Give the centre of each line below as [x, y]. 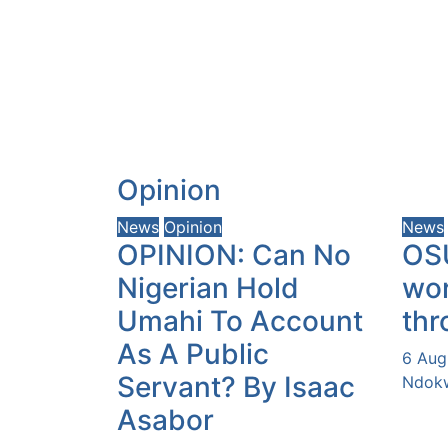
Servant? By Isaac [236, 386]
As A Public [193, 353]
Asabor [165, 419]
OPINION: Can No [234, 254]
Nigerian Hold [208, 287]
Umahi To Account [240, 320]
